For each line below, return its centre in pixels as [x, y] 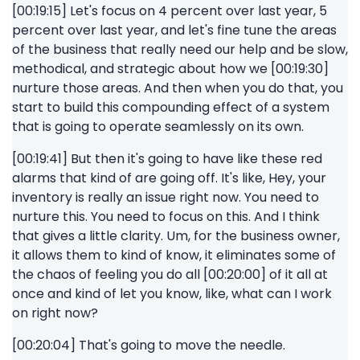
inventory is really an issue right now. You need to [166, 197]
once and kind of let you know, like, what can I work [172, 294]
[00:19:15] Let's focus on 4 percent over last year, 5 [170, 11]
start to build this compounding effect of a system [171, 107]
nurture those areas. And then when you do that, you [178, 88]
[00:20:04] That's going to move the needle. [149, 345]
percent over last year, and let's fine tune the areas [174, 30]
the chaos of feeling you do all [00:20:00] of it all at [170, 274]
